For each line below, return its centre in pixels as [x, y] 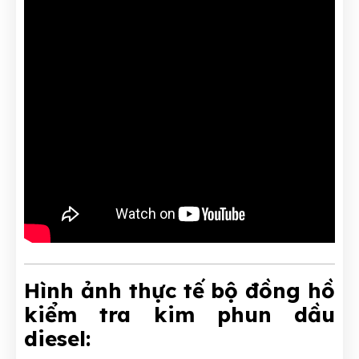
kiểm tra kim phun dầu [179, 314]
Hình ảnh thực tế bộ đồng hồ [179, 290]
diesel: [57, 338]
